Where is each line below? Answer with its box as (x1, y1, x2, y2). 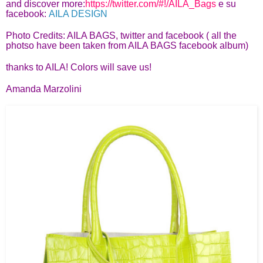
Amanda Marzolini (6, 83, 82, 94)
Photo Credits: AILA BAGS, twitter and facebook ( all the (6, 30, 237, 41)
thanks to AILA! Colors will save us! (6, 62, 151, 72)
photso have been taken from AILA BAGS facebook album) (6, 40, 248, 50)
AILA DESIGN (49, 8, 107, 19)
